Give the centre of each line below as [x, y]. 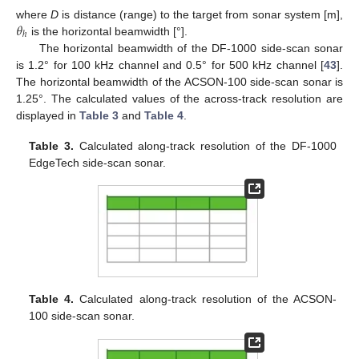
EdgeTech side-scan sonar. [98, 162]
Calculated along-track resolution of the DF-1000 [205, 145]
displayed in [48, 115]
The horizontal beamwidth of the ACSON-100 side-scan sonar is [179, 81]
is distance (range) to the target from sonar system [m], [201, 14]
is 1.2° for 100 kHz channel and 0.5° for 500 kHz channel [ [170, 65]
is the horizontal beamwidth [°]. [107, 31]
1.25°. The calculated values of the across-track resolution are [179, 98]
